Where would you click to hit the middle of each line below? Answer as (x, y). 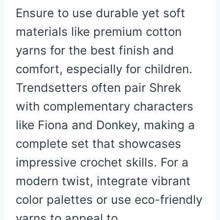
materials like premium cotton (99, 31)
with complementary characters (105, 106)
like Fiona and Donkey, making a (105, 125)
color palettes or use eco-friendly (109, 199)
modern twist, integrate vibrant (103, 181)
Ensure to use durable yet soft (100, 13)
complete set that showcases (98, 143)
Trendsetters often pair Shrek (98, 87)
